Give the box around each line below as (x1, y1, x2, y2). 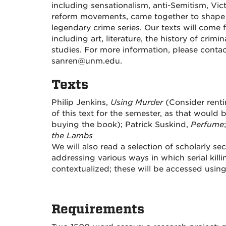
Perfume (191, 120, 224, 129)
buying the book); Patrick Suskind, (51, 120, 191, 129)
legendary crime (51, 23, 115, 32)
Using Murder (110, 98, 163, 107)
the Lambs (51, 131, 93, 140)
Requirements (51, 202, 144, 216)
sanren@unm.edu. (51, 56, 122, 66)
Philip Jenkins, (51, 98, 110, 107)
